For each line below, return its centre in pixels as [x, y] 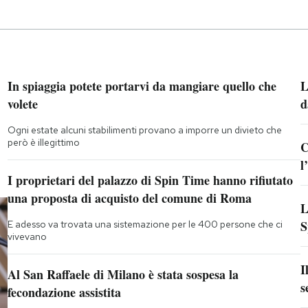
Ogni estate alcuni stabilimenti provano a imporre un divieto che [144, 130]
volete [22, 104]
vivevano [27, 237]
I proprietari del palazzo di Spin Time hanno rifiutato [150, 180]
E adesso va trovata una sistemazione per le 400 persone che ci [145, 224]
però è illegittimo [43, 143]
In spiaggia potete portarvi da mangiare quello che [142, 86]
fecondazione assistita [64, 293]
